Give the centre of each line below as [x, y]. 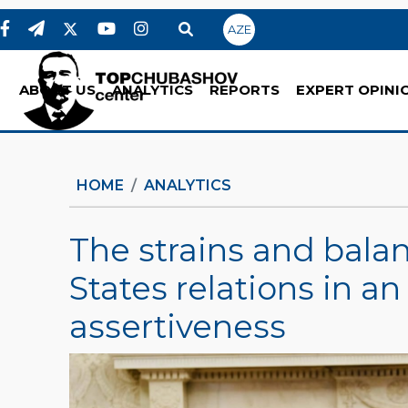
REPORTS [245, 90]
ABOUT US [57, 90]
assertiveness [178, 326]
